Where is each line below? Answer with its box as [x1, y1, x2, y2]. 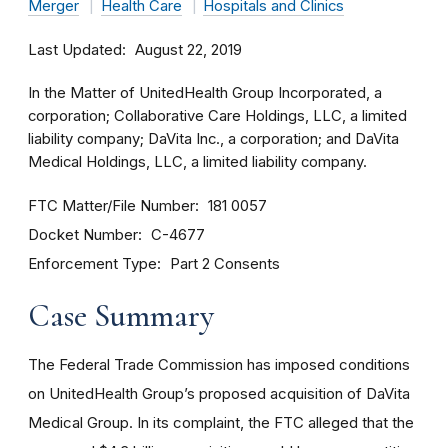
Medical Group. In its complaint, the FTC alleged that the [28, 413, 414, 432]
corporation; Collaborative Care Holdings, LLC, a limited [28, 107, 407, 125]
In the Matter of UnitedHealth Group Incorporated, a [28, 84, 382, 102]
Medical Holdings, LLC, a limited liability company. [28, 153, 367, 171]
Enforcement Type [28, 254, 157, 273]
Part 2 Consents [170, 255, 280, 273]
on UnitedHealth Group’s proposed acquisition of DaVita [28, 384, 410, 403]
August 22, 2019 [135, 41, 242, 59]
